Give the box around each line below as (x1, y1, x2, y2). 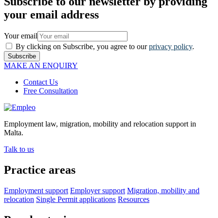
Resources (118, 195, 149, 204)
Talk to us (4, 145, 34, 154)
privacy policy (149, 42, 192, 51)
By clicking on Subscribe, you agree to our (16, 42, 149, 51)
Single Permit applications (36, 195, 116, 204)
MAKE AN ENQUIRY (4, 61, 78, 70)
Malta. (4, 128, 23, 137)
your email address (4, 8, 99, 21)
